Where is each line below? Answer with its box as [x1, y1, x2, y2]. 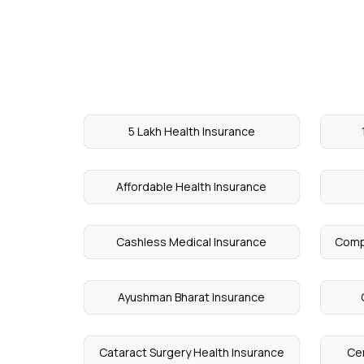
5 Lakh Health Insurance [128, 123, 255, 140]
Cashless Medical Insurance [116, 234, 267, 250]
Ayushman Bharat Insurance [118, 289, 266, 305]
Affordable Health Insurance [116, 179, 267, 195]
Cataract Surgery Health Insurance [98, 344, 284, 361]
